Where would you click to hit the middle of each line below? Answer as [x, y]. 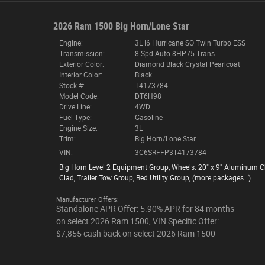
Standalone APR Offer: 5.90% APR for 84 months [145, 209]
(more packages [218, 178]
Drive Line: [75, 107]
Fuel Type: [75, 117]
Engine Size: [78, 128]
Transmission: [82, 54]
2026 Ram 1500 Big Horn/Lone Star [121, 26]
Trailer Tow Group [105, 178]
